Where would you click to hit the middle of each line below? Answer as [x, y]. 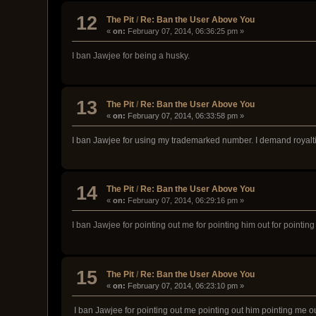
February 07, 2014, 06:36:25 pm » [185, 31]
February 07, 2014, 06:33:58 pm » [185, 116]
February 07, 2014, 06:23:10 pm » [185, 285]
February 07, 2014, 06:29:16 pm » [185, 201]
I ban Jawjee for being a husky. [131, 55]
